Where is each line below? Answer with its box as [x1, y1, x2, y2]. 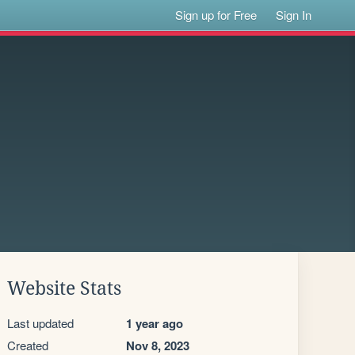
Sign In [276, 6, 312, 23]
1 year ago [126, 315, 183, 332]
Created [7, 337, 48, 353]
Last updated [7, 315, 74, 331]
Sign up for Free [175, 6, 258, 23]
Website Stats [7, 278, 121, 299]
